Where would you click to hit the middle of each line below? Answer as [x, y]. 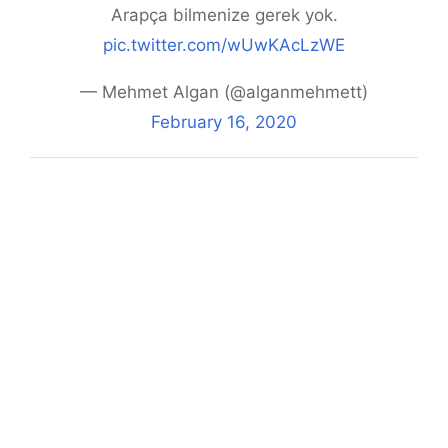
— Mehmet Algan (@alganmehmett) [224, 92]
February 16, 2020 [224, 122]
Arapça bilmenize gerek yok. [224, 15]
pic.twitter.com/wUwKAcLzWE [224, 45]
